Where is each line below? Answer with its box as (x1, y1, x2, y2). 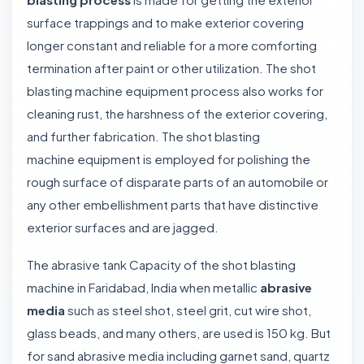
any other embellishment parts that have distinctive (27, 197, 318, 212)
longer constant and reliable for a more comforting (27, 37, 317, 53)
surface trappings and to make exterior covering (27, 15, 304, 30)
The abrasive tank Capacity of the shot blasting (27, 257, 296, 272)
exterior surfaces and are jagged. (27, 219, 219, 235)
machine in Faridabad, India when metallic (27, 279, 260, 295)
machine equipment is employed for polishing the (27, 151, 310, 167)
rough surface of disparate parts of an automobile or (27, 174, 328, 189)
